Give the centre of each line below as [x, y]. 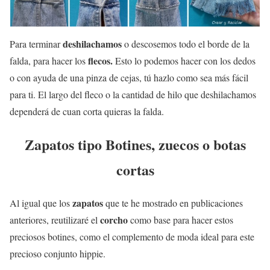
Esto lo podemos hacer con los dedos [184, 61]
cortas [135, 170]
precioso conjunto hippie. [58, 254]
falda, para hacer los [49, 61]
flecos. [100, 61]
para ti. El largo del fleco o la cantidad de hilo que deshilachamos [133, 95]
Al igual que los [41, 203]
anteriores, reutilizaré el [54, 220]
